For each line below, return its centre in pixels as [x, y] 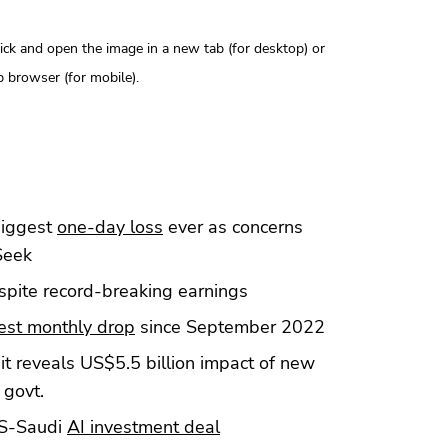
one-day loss [110, 226]
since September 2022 [230, 326]
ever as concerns [233, 226]
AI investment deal [143, 426]
